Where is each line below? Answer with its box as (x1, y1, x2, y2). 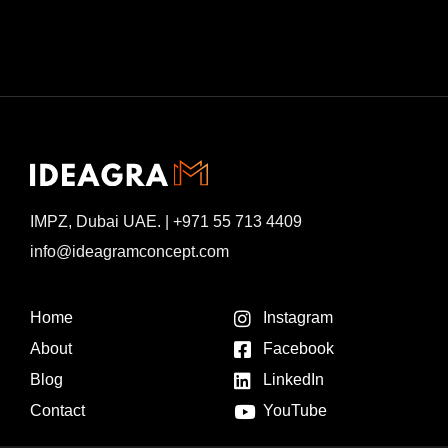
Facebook (262, 340, 334, 358)
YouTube (262, 402, 327, 420)
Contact (30, 402, 85, 420)
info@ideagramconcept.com (30, 243, 229, 261)
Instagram (262, 309, 333, 327)
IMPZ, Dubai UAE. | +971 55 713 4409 (30, 213, 302, 231)
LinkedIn (262, 371, 324, 389)
